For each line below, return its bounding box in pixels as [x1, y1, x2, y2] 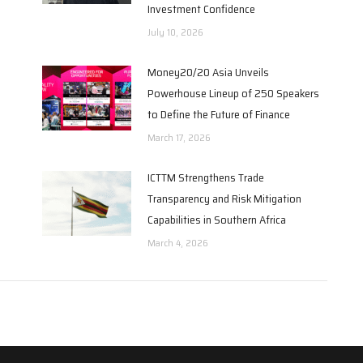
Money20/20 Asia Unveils [147, 62, 269, 81]
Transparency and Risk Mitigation [147, 189, 301, 207]
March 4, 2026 [147, 234, 208, 250]
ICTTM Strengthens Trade [147, 168, 264, 186]
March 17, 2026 [147, 129, 211, 145]
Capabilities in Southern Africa [147, 210, 286, 228]
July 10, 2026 [147, 23, 203, 40]
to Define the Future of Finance [147, 105, 290, 123]
